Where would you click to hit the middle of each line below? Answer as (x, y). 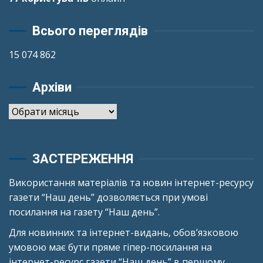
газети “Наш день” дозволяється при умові (108, 197)
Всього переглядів (90, 31)
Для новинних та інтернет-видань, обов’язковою (124, 232)
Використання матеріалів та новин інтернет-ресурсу (131, 182)
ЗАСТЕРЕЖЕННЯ (83, 159)
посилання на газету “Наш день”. (84, 212)
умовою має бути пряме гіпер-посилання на (110, 247)
